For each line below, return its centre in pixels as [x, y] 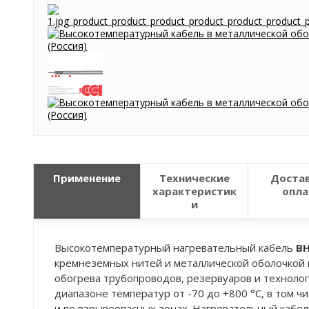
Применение [87, 178]
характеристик [194, 191]
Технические [194, 178]
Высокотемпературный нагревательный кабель [175, 248]
